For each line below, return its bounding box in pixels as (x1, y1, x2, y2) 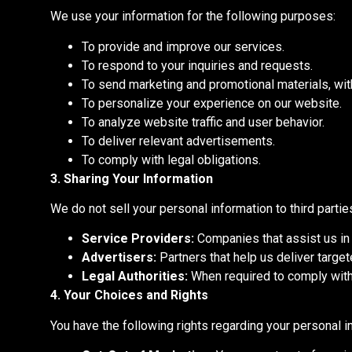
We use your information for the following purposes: (50, 9, 335, 24)
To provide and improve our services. (82, 38, 284, 54)
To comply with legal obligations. (82, 152, 261, 167)
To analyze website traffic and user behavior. (82, 114, 324, 130)
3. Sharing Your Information (50, 170, 213, 186)
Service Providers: (82, 231, 194, 247)
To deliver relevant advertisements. (82, 133, 275, 148)
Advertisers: (82, 250, 156, 266)
